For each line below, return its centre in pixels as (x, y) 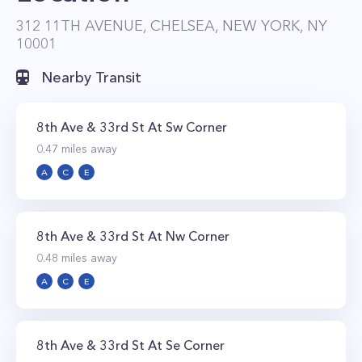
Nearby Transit (91, 78)
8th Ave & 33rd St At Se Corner (130, 345)
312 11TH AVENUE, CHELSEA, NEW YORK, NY (172, 26)
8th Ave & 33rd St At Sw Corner (132, 127)
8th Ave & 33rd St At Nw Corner (133, 236)
